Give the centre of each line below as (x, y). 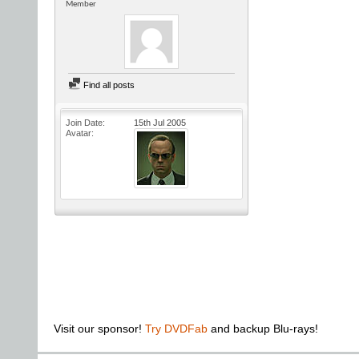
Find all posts (108, 85)
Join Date (84, 123)
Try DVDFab (176, 329)
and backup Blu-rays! (263, 329)
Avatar (79, 133)
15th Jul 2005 (160, 123)
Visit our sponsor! (99, 329)
